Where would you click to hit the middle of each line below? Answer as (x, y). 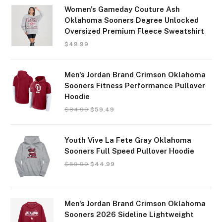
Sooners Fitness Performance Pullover (135, 85)
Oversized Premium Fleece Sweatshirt (134, 31)
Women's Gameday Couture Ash (122, 9)
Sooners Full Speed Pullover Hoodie (129, 151)
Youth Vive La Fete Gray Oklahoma (128, 140)
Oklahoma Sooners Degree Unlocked (132, 20)
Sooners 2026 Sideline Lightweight (129, 214)
